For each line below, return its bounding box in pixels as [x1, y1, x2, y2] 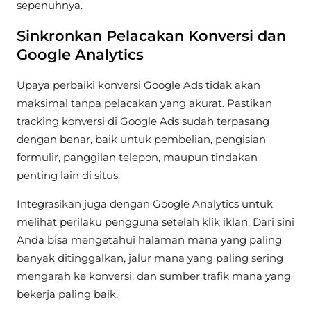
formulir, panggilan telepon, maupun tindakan [17, 150, 258, 164]
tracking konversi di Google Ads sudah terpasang [17, 114, 269, 128]
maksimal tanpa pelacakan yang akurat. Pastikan [17, 96, 272, 110]
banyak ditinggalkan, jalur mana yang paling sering [17, 251, 283, 265]
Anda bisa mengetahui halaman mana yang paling [17, 233, 282, 247]
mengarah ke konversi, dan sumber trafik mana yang [17, 269, 291, 283]
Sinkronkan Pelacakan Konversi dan [17, 27, 286, 45]
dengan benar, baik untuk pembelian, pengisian [17, 132, 266, 146]
